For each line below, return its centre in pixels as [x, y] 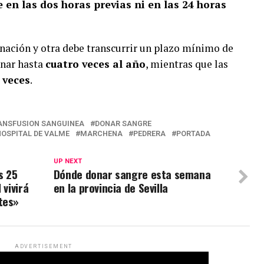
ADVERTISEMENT [44, 246]
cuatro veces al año [95, 64]
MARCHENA [101, 133]
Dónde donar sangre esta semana [132, 174]
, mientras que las [187, 64]
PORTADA [193, 133]
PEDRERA [149, 133]
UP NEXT [67, 161]
